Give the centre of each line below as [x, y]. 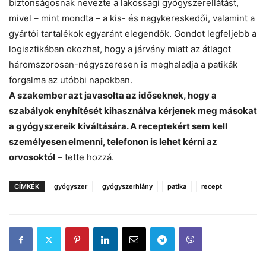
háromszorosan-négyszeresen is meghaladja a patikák [123, 64]
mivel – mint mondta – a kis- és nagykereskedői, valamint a [132, 18]
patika [177, 186]
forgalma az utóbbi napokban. [71, 80]
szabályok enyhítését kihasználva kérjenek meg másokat [133, 111]
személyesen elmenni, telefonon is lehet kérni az [113, 142]
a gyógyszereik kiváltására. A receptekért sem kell [118, 126]
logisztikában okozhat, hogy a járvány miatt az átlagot [120, 49]
